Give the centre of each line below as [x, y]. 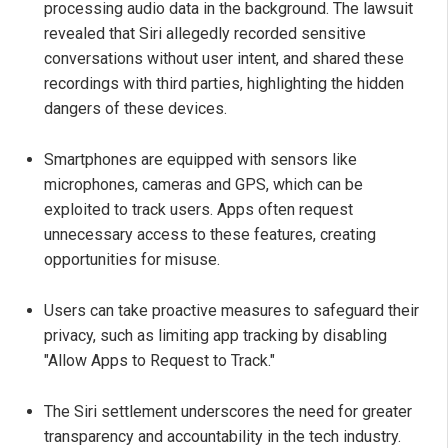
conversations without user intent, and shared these [224, 59]
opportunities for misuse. [132, 260]
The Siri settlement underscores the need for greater [228, 412]
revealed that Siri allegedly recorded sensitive [205, 34]
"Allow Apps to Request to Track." [159, 361]
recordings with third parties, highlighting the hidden [224, 84]
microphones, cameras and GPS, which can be [203, 185]
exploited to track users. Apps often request [198, 210]
